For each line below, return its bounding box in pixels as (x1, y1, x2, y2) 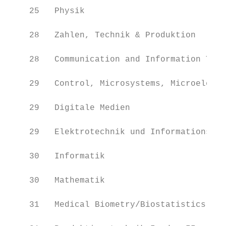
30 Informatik (9, 152, 105, 161)
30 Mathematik (9, 176, 105, 185)
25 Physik (9, 7, 85, 16)
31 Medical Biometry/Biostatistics (9, 200, 206, 209)
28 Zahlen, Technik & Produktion (9, 31, 196, 40)
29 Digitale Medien (9, 103, 130, 112)
